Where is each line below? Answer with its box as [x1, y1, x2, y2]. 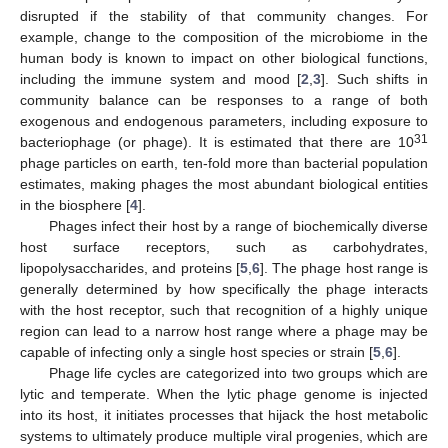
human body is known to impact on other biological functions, [20, 49, 428, 66]
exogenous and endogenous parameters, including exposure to [20, 112, 428, 129]
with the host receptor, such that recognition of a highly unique [20, 301, 428, 318]
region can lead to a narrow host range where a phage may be [20, 322, 428, 339]
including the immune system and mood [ [20, 70, 302, 87]
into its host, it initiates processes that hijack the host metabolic [20, 406, 428, 423]
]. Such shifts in [321, 70, 429, 87]
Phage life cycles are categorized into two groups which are [48, 364, 428, 381]
